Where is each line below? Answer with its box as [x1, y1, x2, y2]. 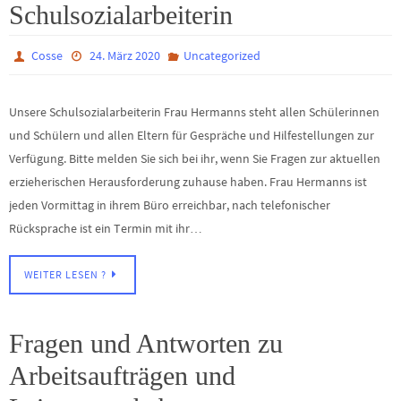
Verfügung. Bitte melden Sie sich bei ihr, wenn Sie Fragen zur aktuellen [9, 149, 380, 166]
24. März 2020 [89, 47, 160, 64]
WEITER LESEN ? [24, 269, 107, 282]
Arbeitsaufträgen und [9, 361, 235, 391]
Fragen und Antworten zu [9, 328, 283, 359]
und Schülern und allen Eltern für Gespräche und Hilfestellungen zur [9, 126, 374, 143]
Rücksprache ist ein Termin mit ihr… [9, 219, 202, 236]
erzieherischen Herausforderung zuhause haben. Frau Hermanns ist [9, 173, 367, 190]
